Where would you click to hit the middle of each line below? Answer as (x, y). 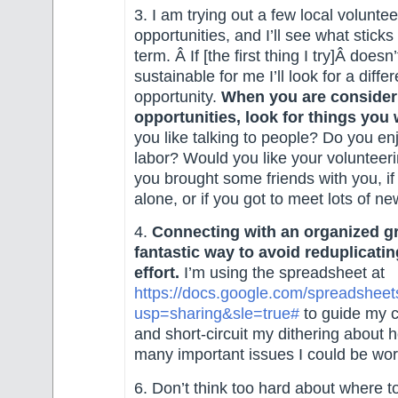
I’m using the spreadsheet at (282, 273)
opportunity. (178, 97)
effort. (157, 273)
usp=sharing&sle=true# (217, 314)
